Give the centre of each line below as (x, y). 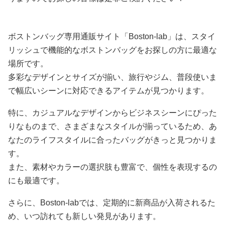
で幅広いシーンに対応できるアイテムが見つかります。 (108, 91)
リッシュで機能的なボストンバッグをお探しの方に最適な (113, 50)
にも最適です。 (36, 181)
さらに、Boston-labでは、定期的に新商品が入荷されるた (112, 203)
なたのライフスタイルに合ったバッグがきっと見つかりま (113, 140)
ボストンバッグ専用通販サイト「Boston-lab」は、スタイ (112, 36)
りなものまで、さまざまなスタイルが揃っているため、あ (113, 126)
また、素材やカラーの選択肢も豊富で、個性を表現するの (113, 167)
